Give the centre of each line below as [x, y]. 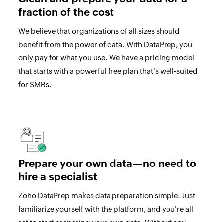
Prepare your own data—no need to [107, 163]
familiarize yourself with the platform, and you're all [106, 209]
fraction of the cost [66, 12]
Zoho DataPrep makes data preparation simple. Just [107, 195]
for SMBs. [35, 84]
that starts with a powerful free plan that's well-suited [108, 71]
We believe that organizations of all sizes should [99, 31]
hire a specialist [57, 177]
